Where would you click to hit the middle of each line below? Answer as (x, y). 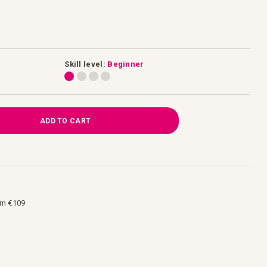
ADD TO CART (65, 121)
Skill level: (85, 64)
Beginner (126, 64)
